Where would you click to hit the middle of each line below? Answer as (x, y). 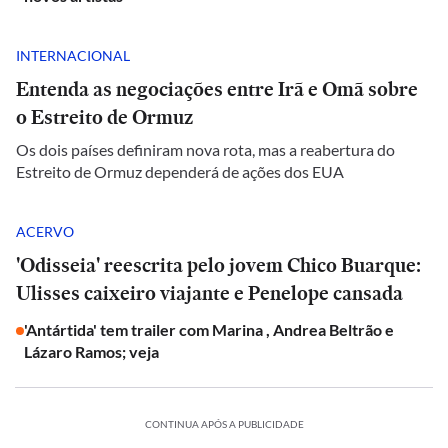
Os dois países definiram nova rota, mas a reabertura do (205, 149)
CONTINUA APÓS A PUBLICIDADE (224, 424)
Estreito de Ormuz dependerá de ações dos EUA (180, 171)
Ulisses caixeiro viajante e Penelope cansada (209, 293)
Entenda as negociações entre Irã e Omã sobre (217, 89)
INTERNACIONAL (73, 55)
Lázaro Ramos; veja (93, 351)
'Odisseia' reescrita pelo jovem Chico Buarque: (218, 265)
